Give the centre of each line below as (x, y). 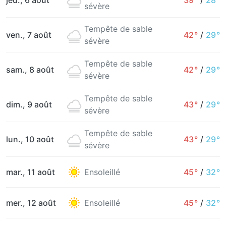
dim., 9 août (29, 104)
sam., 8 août (30, 70)
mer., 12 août (31, 203)
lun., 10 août (30, 139)
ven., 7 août (29, 35)
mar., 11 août (31, 172)
